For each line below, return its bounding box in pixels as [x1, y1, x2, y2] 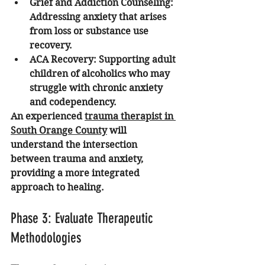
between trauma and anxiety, [11, 153, 146, 165]
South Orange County [11, 125, 107, 137]
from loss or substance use [30, 25, 151, 37]
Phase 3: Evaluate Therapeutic [11, 210, 156, 227]
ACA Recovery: [30, 54, 96, 66]
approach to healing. [11, 182, 104, 193]
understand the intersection [11, 139, 140, 151]
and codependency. [30, 96, 117, 108]
